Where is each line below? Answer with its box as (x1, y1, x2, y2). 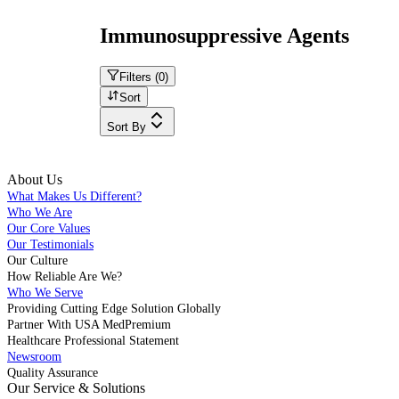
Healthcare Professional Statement (7, 333, 179, 347)
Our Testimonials (7, 237, 94, 251)
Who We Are (7, 205, 72, 219)
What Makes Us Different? (7, 189, 142, 203)
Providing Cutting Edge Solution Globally (7, 301, 221, 315)
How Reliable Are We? (7, 269, 122, 283)
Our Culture (7, 253, 68, 267)
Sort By (107, 119, 146, 134)
